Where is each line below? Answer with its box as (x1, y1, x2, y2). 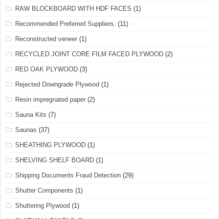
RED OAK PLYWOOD (15, 66, 78, 73)
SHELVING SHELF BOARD (15, 156, 94, 164)
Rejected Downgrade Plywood (15, 81, 100, 88)
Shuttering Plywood (15, 202, 70, 209)
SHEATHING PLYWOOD (15, 141, 86, 149)
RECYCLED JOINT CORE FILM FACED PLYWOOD (15, 50, 164, 58)
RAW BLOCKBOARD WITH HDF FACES (15, 5, 132, 12)
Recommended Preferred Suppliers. (15, 20, 116, 27)
